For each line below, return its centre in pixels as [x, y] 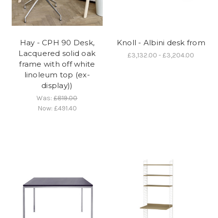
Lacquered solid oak [57, 53]
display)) [57, 85]
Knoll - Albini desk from [161, 42]
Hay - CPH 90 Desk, [57, 42]
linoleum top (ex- [57, 74]
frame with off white [57, 64]
